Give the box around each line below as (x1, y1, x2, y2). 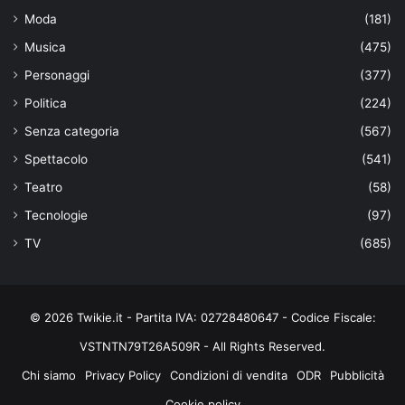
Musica (24, 39, 66, 54)
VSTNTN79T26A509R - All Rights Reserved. (80, 338, 325, 353)
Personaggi (24, 67, 89, 82)
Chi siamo (21, 367, 76, 382)
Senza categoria (24, 123, 119, 138)
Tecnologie (24, 207, 88, 222)
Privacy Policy (84, 367, 161, 382)
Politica (24, 95, 67, 110)
